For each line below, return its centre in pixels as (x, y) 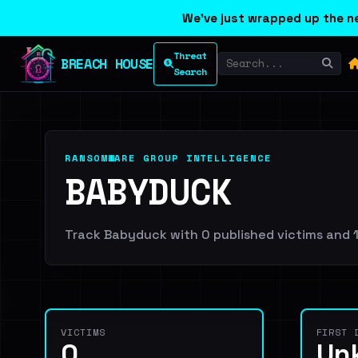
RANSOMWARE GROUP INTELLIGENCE (168, 158)
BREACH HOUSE (107, 63)
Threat (190, 55)
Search (190, 71)
